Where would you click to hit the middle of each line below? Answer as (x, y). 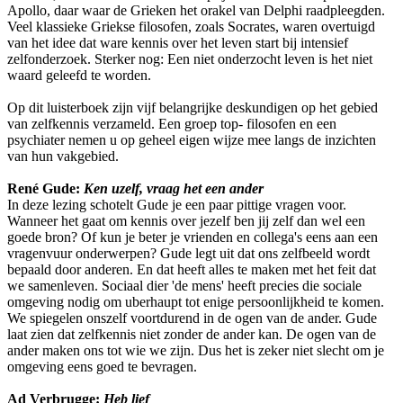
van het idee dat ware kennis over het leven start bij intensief (178, 43)
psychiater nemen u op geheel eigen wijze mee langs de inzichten (192, 140)
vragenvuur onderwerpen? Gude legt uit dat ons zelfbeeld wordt (188, 254)
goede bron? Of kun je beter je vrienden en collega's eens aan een (193, 237)
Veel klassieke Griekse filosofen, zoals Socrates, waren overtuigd (191, 27)
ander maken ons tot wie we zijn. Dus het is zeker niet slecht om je (196, 351)
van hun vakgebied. (63, 157)
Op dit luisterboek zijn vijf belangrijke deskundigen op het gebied (193, 108)
